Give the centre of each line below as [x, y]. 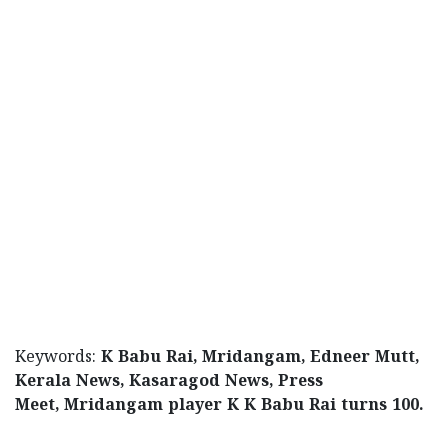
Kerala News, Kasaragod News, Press [169, 382]
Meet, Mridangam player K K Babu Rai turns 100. [219, 406]
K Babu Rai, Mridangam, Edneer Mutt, [260, 358]
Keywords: [58, 358]
